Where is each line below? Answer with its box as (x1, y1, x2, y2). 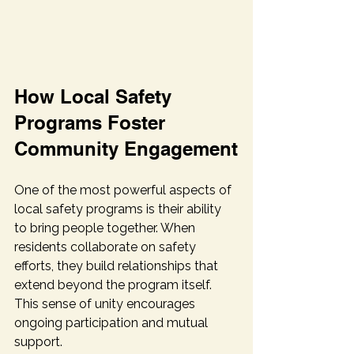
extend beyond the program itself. (14, 277, 215, 293)
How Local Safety (14, 85, 177, 108)
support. (14, 334, 62, 350)
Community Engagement (14, 137, 238, 160)
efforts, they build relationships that (14, 258, 221, 274)
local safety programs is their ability (14, 201, 224, 217)
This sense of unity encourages (14, 296, 198, 312)
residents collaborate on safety (14, 239, 199, 255)
